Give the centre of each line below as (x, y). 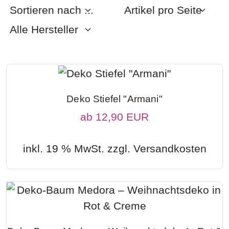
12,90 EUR (122, 117)
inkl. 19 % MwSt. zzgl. (78, 148)
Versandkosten (170, 148)
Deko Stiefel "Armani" (114, 99)
